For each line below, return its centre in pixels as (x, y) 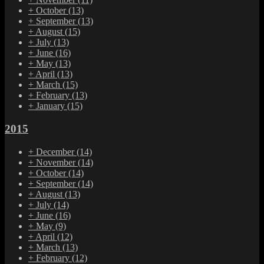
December (56, 151)
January (52, 106)
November (57, 162)
